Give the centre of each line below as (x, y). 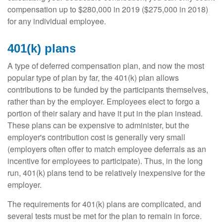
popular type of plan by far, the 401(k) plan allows (93, 77)
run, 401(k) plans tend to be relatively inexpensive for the (106, 172)
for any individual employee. (57, 21)
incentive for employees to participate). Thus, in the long (105, 161)
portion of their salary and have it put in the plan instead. (105, 113)
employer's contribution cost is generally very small (96, 137)
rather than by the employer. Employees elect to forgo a (104, 101)
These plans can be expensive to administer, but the (98, 125)
